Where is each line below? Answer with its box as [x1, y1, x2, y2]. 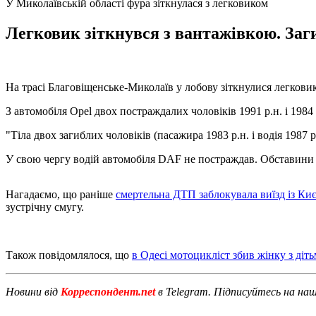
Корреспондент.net [58, 285, 158, 298]
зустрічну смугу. [6, 200, 84, 213]
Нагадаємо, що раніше [6, 188, 116, 200]
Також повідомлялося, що [6, 248, 132, 261]
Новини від [6, 285, 58, 298]
